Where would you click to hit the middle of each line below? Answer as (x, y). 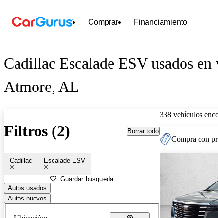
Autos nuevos (27, 198)
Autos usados (27, 188)
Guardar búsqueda (87, 179)
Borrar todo (143, 131)
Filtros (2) (37, 131)
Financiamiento (161, 22)
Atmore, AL (42, 87)
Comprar (103, 22)
